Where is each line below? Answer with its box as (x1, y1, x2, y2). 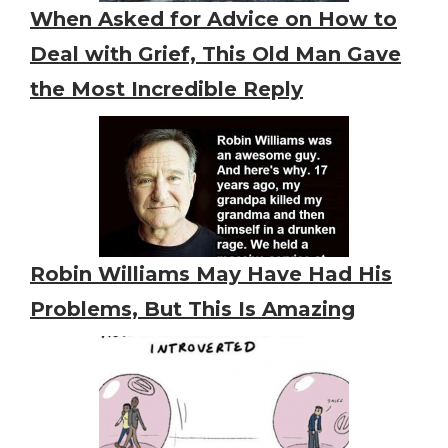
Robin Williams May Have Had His (30, 262, 392, 286)
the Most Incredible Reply (30, 77, 303, 101)
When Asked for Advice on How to (30, 7, 397, 31)
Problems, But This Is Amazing (30, 297, 355, 321)
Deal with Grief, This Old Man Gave (30, 42, 401, 66)
